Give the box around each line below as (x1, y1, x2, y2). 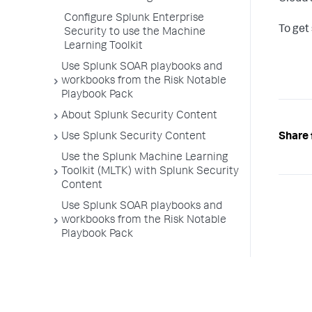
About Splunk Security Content (61, 111, 217, 122)
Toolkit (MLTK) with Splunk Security (61, 166, 239, 178)
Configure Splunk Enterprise (64, 13, 204, 24)
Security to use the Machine (64, 27, 205, 38)
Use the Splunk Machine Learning (61, 153, 228, 164)
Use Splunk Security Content (61, 132, 206, 143)
